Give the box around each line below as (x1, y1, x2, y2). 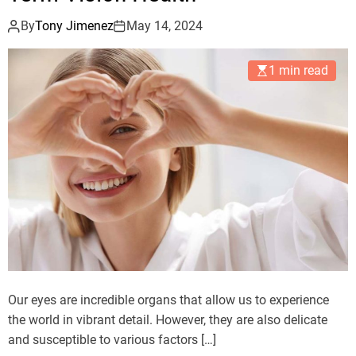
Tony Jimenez (35, 17, 114, 33)
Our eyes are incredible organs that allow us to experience (8, 292, 329, 308)
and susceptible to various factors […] (8, 332, 216, 348)
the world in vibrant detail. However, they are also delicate (8, 312, 327, 328)
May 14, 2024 (126, 17, 203, 33)
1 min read (269, 62, 328, 78)
